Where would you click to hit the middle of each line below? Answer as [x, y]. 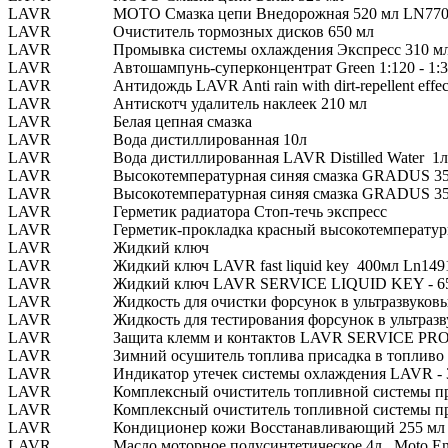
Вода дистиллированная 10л [210, 139]
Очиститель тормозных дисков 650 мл [243, 31]
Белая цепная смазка [182, 121]
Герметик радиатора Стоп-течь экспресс [250, 211]
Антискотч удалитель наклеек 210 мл [240, 103]
